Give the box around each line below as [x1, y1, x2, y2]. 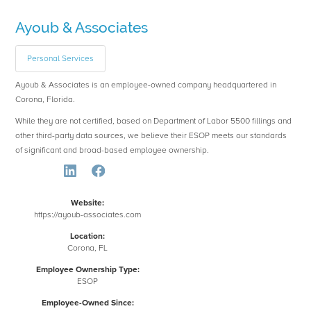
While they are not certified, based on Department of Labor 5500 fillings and [15, 116, 292, 127]
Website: [71, 198, 105, 209]
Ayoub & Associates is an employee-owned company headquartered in [15, 80, 277, 91]
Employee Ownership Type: [35, 264, 140, 276]
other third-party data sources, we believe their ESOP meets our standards [15, 131, 287, 142]
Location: [70, 231, 106, 242]
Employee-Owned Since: [41, 298, 134, 309]
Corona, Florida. [15, 94, 76, 106]
